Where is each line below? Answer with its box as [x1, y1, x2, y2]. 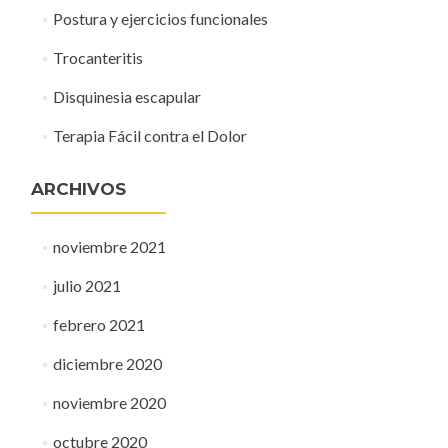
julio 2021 [52, 276, 121, 295]
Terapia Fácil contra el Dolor [52, 126, 247, 145]
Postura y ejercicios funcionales [52, 9, 268, 28]
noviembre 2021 [52, 237, 166, 256]
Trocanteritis [52, 48, 143, 67]
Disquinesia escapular [52, 87, 201, 106]
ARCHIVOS [31, 179, 126, 199]
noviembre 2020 [52, 393, 166, 412]
